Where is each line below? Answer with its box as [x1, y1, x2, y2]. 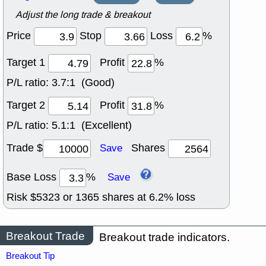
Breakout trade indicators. [99, 230, 230, 245]
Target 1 [7, 55, 48, 70]
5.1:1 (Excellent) [52, 118, 132, 133]
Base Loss [7, 170, 59, 185]
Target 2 [7, 98, 48, 113]
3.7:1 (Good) [52, 75, 115, 90]
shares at [99, 190, 149, 205]
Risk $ [7, 190, 36, 205]
